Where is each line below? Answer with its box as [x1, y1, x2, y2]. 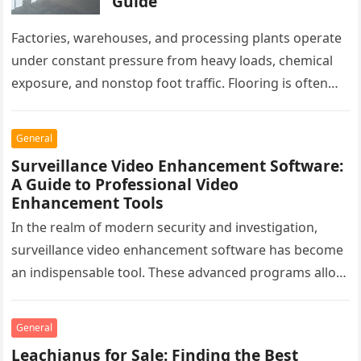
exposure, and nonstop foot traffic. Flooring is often [11, 74, 329, 93]
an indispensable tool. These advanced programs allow [11, 263, 347, 282]
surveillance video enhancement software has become [11, 241, 344, 259]
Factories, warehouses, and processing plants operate [11, 29, 342, 48]
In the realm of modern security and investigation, [11, 218, 318, 237]
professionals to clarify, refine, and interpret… [11, 286, 292, 305]
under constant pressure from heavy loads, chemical [11, 52, 334, 70]
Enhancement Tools [11, 192, 164, 214]
